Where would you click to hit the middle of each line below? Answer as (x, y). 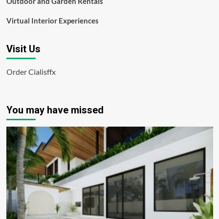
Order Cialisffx (31, 72)
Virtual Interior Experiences (52, 21)
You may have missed (55, 110)
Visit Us (23, 49)
